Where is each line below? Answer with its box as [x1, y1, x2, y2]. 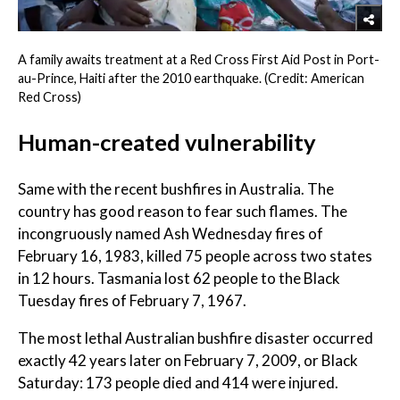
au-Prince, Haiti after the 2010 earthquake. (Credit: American [18, 70, 364, 86]
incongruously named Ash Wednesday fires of [18, 224, 323, 244]
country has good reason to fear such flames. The [18, 202, 347, 221]
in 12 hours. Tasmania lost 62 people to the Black [18, 269, 340, 288]
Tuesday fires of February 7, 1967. [18, 291, 246, 311]
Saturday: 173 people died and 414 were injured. [18, 373, 338, 393]
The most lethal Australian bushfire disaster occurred [18, 329, 373, 348]
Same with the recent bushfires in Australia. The [18, 179, 334, 199]
